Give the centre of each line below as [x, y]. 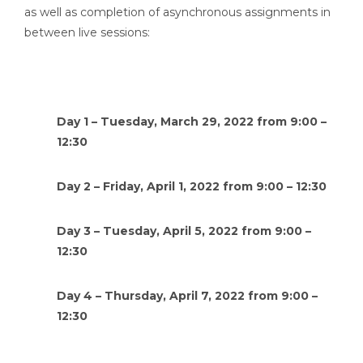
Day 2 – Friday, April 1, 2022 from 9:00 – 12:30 [192, 186]
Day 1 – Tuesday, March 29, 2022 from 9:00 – [192, 122]
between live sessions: [87, 32]
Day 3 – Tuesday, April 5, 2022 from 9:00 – [184, 231]
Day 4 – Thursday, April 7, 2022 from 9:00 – [187, 296]
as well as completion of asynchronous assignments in [177, 12]
